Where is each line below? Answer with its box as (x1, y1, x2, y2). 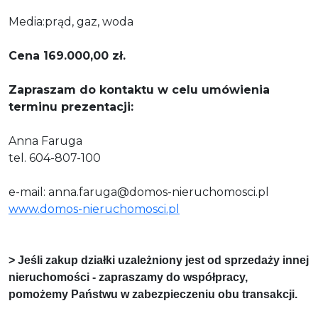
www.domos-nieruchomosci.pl (9, 202, 180, 216)
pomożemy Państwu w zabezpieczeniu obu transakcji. (9, 287, 297, 300)
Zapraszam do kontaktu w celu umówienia (9, 82, 270, 97)
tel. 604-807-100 (9, 150, 101, 165)
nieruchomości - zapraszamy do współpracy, (9, 270, 248, 283)
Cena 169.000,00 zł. (9, 48, 126, 62)
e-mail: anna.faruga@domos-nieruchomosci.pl (9, 185, 269, 199)
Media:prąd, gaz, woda (9, 14, 133, 28)
